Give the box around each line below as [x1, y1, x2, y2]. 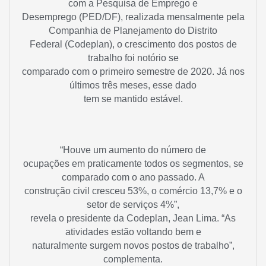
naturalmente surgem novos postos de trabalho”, [31, 240, 235, 251]
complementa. [103, 254, 163, 264]
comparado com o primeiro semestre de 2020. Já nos [21, 66, 245, 77]
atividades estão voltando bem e [65, 226, 201, 237]
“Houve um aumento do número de [60, 144, 206, 155]
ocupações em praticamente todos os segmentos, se [23, 158, 243, 169]
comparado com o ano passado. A [61, 172, 205, 182]
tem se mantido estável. [83, 94, 183, 104]
